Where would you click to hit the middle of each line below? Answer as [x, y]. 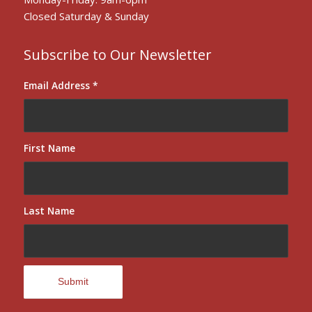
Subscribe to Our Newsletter [117, 55]
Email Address [58, 85]
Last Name [49, 211]
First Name [49, 148]
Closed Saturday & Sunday [86, 16]
